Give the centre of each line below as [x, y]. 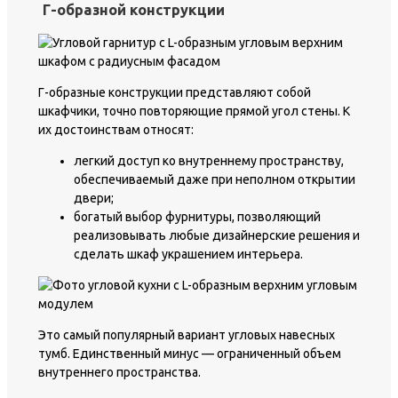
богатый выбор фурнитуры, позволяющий [197, 217]
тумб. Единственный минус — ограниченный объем [190, 354]
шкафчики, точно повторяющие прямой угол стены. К [194, 111]
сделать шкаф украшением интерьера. [188, 255]
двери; [94, 199]
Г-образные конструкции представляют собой [175, 93]
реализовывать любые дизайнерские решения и [217, 236]
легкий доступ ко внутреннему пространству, [209, 161]
